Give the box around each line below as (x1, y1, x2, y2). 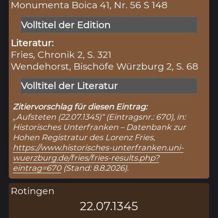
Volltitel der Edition (20, 19, 110, 31)
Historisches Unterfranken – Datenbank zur (13, 122, 186, 132)
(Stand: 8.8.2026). (61, 163, 129, 173)
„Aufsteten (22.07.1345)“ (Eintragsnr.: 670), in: (13, 112, 186, 122)
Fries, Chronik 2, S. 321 (11, 48, 112, 60)
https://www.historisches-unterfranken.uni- (13, 143, 184, 152)
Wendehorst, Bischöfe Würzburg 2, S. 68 (11, 60, 199, 72)
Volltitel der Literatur (20, 80, 118, 92)
